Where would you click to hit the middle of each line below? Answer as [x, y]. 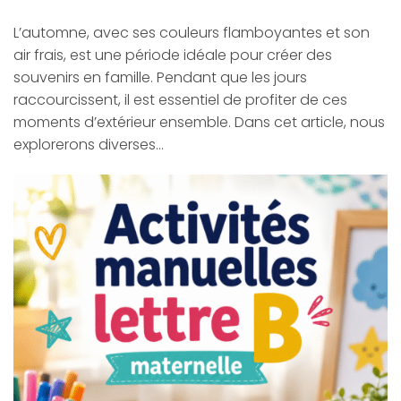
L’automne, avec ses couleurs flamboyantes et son [192, 32]
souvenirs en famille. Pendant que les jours [160, 77]
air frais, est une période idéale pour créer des [173, 55]
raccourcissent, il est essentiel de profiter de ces [180, 99]
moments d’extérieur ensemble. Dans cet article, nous [199, 122]
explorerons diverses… [89, 144]
